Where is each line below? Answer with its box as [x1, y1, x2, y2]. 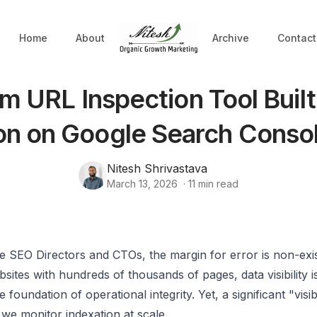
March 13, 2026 [107, 177, 178, 190]
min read [195, 177, 238, 190]
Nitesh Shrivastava [107, 161, 207, 175]
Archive [212, 31, 249, 44]
